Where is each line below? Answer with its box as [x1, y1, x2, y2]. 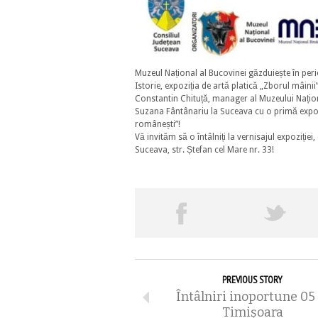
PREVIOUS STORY [222, 273, 283, 286]
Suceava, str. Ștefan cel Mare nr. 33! [135, 145, 276, 155]
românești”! [135, 119, 180, 129]
